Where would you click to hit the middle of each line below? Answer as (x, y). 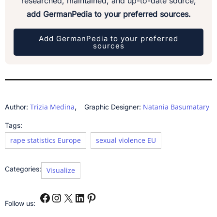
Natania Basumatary (176, 107)
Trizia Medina (52, 107)
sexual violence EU (126, 140)
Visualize (61, 170)
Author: (17, 107)
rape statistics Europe (46, 140)
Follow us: (20, 203)
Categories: (23, 169)
